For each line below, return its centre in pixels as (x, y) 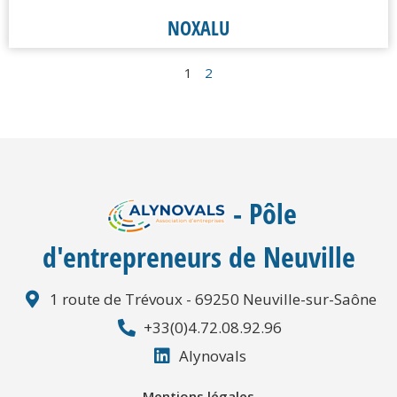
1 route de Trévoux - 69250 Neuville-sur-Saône (213, 300)
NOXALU (198, 28)
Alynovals (213, 356)
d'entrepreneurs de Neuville (198, 257)
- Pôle (265, 213)
